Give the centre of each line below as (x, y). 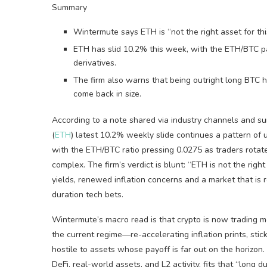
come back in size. (107, 94)
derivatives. (95, 63)
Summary (69, 7)
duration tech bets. (88, 194)
